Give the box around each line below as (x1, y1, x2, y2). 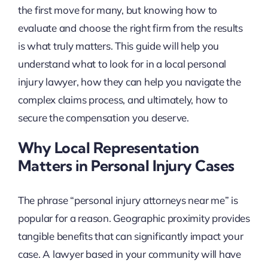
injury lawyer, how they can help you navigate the (17, 75, 241, 89)
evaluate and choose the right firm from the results (17, 22, 243, 35)
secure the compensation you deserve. (17, 111, 189, 124)
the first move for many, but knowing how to (17, 4, 218, 17)
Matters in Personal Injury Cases (17, 156, 234, 175)
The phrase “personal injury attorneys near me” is (17, 193, 238, 206)
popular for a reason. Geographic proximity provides (17, 211, 250, 224)
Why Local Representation (17, 138, 199, 157)
